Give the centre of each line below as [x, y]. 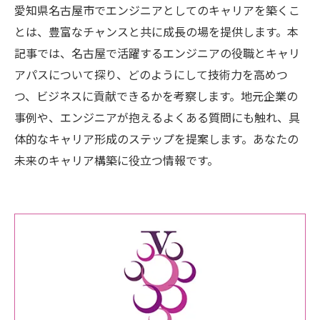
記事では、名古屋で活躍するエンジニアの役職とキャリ [157, 53]
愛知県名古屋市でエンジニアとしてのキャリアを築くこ [157, 10]
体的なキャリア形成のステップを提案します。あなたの [156, 139]
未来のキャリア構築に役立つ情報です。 [116, 160]
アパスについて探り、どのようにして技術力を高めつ [151, 74]
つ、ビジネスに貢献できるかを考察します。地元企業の [156, 96]
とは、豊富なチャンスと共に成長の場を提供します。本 [156, 31]
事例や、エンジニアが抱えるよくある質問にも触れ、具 [157, 117]
